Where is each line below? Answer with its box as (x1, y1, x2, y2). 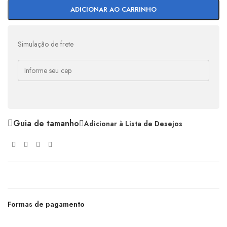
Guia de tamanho (13, 117, 79, 129)
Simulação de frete (18, 39, 73, 49)
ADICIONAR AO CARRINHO (70, 4, 157, 14)
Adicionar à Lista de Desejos (84, 118, 182, 129)
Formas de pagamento (8, 199, 85, 210)
